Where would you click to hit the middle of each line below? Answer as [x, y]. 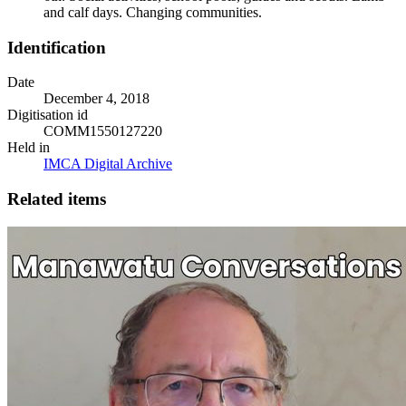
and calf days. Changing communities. [153, 12]
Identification [57, 47]
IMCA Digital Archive [108, 164]
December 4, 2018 [97, 99]
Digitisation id [48, 115]
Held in [29, 148]
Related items [57, 199]
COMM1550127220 [103, 131]
